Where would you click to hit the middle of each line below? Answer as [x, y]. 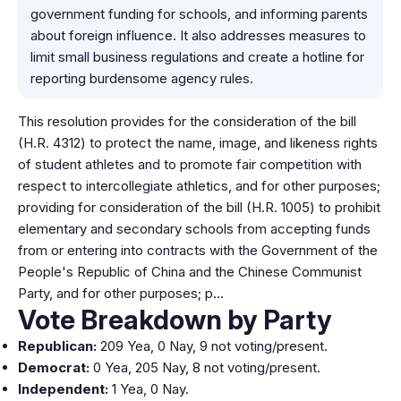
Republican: [57, 346]
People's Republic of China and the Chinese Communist [190, 272]
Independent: [63, 389]
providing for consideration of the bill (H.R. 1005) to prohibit [199, 207]
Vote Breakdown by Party [175, 320]
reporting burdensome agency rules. [142, 78]
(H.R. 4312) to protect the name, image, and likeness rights [198, 143]
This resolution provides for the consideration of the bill [187, 121]
